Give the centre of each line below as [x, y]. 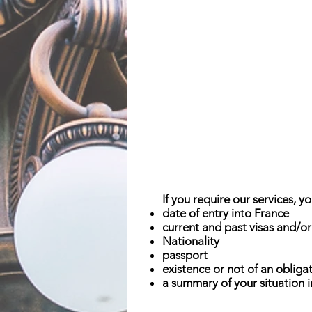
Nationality [191, 241]
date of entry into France [226, 213]
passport [185, 255]
